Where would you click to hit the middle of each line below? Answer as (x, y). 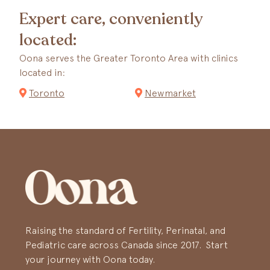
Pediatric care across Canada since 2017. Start (127, 244)
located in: (42, 72)
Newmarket (170, 93)
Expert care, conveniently (111, 19)
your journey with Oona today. (90, 259)
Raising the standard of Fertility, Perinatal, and (125, 230)
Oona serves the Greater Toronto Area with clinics (129, 58)
